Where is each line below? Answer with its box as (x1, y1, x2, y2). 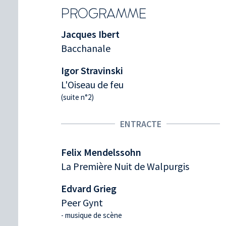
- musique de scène (61, 210, 122, 220)
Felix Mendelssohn (61, 145, 141, 158)
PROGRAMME (61, 7, 147, 21)
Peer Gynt (61, 196, 103, 209)
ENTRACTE (120, 118, 161, 130)
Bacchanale (61, 41, 110, 54)
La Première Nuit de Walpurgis (61, 159, 189, 173)
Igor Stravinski (61, 64, 123, 77)
